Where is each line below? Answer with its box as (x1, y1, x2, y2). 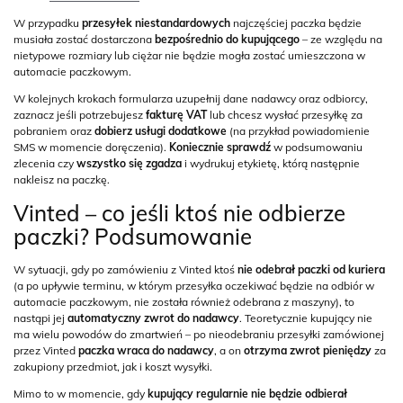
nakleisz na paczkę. (13, 173, 110, 186)
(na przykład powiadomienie (227, 124, 370, 138)
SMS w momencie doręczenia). (13, 140, 169, 154)
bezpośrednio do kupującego (155, 32, 300, 46)
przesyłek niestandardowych (82, 16, 230, 30)
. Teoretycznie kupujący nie (239, 311, 372, 325)
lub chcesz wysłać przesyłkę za (207, 108, 363, 121)
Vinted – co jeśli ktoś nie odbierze (13, 200, 345, 227)
